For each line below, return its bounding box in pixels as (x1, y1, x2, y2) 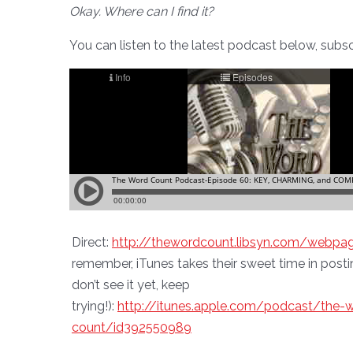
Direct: (72, 234, 112, 250)
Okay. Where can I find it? (69, 3, 214, 19)
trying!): (72, 298, 117, 314)
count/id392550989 (72, 319, 191, 335)
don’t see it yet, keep (72, 277, 190, 292)
